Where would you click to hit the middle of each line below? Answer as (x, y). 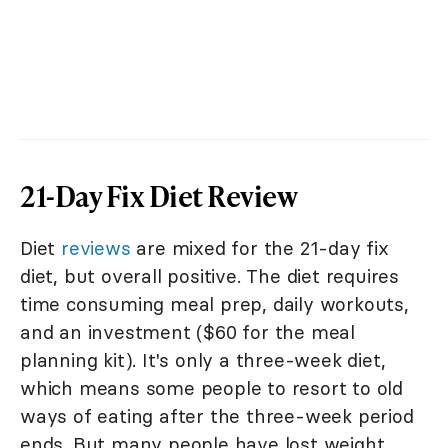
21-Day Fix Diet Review (158, 196)
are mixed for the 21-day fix (259, 248)
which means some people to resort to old (211, 388)
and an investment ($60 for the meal (187, 332)
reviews (96, 248)
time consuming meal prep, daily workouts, (214, 304)
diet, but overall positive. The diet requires (209, 276)
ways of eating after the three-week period (217, 416)
